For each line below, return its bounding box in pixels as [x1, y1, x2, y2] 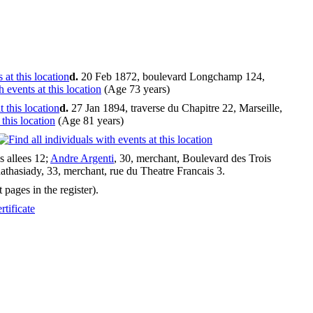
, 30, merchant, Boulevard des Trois [114, 152, 271, 165]
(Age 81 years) [55, 115, 126, 127]
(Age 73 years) [101, 83, 173, 96]
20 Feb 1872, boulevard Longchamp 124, [78, 71, 265, 83]
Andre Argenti [50, 152, 114, 165]
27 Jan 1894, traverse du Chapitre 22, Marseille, [68, 102, 282, 115]
